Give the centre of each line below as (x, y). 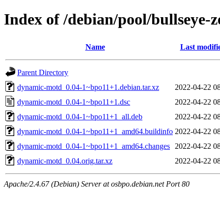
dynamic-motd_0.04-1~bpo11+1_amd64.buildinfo (95, 131)
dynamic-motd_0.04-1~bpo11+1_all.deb (80, 116)
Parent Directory (43, 72)
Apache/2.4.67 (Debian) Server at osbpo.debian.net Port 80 (97, 184)
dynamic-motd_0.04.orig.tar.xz (65, 161)
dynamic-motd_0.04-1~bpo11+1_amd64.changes (94, 146)
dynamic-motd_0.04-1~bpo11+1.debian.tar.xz (88, 87)
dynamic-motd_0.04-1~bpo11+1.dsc (74, 102)
